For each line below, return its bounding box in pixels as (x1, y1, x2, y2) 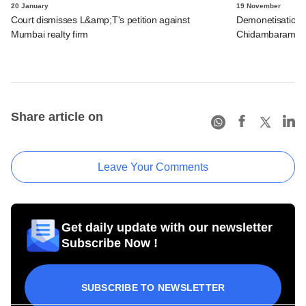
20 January (11, 1, 48, 10)
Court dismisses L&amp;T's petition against (11, 14, 190, 25)
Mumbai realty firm (11, 28, 88, 40)
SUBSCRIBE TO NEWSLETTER (81, 281, 225, 293)
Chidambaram (236, 28, 296, 40)
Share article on (11, 109, 103, 124)
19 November (236, 1, 281, 10)
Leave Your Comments (98, 161, 208, 173)
